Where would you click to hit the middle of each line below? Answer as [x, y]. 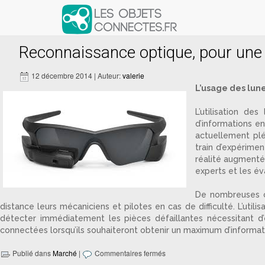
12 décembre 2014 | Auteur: [76, 75]
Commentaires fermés [130, 253]
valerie [133, 75]
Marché [65, 253]
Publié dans [32, 253]
